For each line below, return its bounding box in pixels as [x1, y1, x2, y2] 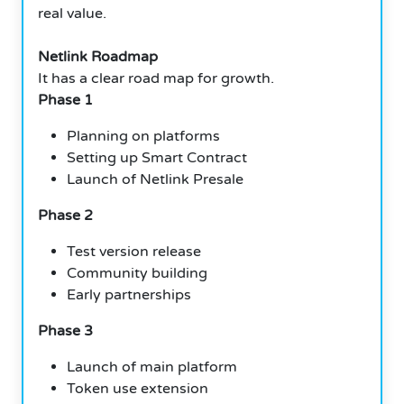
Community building [67, 263, 207, 282]
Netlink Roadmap [38, 47, 158, 66]
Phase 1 [38, 90, 93, 109]
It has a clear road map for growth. [38, 69, 274, 87]
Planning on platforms [67, 126, 220, 145]
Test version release [67, 242, 201, 261]
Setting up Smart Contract [67, 148, 247, 167]
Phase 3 [38, 321, 93, 340]
